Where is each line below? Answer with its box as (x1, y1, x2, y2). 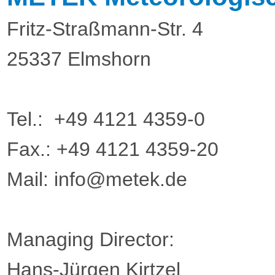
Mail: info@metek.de (6, 168, 187, 190)
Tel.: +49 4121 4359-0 (6, 108, 205, 130)
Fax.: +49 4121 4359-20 (6, 138, 219, 160)
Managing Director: (6, 228, 174, 250)
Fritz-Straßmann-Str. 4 (6, 18, 203, 40)
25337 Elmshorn (6, 48, 151, 70)
